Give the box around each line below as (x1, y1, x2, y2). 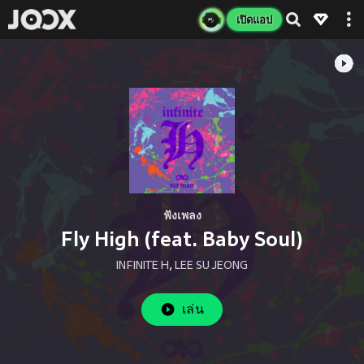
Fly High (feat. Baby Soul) (61, 227, 303, 251)
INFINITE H (116, 259, 169, 272)
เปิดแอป (236, 13, 272, 26)
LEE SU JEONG (175, 259, 248, 272)
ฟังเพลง (162, 208, 201, 222)
